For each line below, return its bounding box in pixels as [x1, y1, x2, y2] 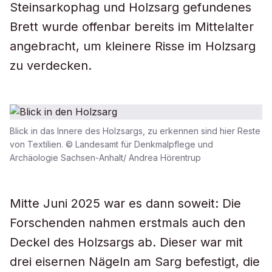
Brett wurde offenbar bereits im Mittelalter [10, 19, 254, 34]
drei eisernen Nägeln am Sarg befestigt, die [10, 254, 260, 269]
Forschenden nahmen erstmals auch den [10, 216, 245, 230]
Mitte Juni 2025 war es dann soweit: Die [10, 196, 241, 211]
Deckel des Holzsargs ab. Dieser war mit [10, 235, 243, 250]
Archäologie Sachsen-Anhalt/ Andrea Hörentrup [10, 152, 201, 163]
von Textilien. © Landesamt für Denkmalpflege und [10, 139, 213, 149]
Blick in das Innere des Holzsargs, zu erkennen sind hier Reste [10, 126, 260, 136]
